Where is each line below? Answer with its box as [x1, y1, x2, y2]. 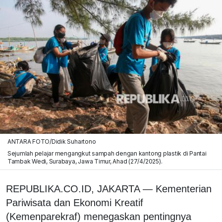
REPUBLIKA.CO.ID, [6, 183, 97, 194]
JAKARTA [97, 183, 140, 194]
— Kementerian [140, 183, 212, 194]
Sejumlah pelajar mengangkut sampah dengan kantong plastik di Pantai [7, 149, 207, 157]
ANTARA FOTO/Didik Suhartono [7, 137, 96, 145]
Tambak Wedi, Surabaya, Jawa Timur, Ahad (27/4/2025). [7, 157, 163, 165]
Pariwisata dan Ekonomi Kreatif [6, 197, 143, 208]
